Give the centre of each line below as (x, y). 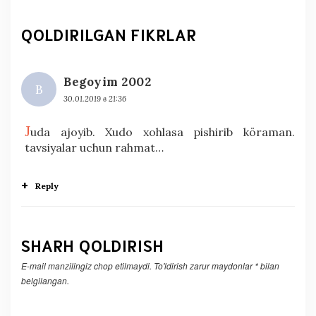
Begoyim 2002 (107, 81)
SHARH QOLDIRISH (92, 244)
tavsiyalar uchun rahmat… (94, 147)
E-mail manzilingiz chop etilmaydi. (86, 265)
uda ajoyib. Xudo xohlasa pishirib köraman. (163, 132)
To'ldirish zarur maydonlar (204, 265)
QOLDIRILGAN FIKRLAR (109, 34)
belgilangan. (45, 280)
